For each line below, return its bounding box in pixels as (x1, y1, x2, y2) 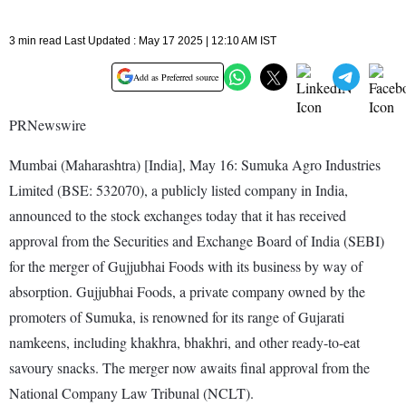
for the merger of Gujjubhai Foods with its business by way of (9, 256, 362, 275)
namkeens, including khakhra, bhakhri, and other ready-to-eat (9, 332, 360, 352)
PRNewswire (9, 114, 86, 134)
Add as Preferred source (133, 70, 218, 83)
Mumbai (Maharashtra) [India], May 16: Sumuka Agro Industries (9, 154, 381, 174)
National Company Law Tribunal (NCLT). (9, 382, 254, 402)
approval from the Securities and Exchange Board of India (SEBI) (9, 230, 384, 250)
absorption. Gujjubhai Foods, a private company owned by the (9, 281, 365, 301)
